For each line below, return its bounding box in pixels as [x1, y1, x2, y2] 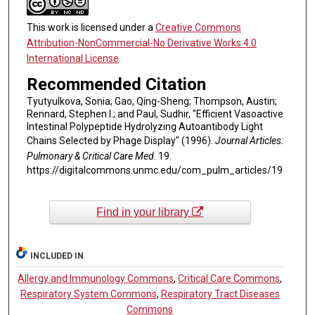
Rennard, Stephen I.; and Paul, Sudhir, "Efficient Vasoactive [26, 108, 283, 120]
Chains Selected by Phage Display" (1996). [26, 135, 215, 147]
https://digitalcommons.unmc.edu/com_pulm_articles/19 [26, 165, 283, 176]
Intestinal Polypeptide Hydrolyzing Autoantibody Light [26, 121, 263, 133]
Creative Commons [155, 21, 241, 33]
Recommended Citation [26, 75, 206, 95]
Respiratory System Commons [20, 288, 157, 300]
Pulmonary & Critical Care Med [26, 150, 154, 162]
